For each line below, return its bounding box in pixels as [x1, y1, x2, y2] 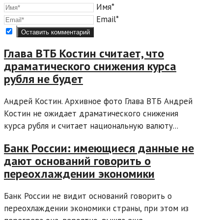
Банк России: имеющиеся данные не [4, 140, 194, 156]
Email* [96, 13, 119, 25]
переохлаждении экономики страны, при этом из [4, 203, 189, 214]
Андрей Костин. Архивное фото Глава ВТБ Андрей [4, 96, 192, 107]
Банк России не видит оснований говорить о [4, 191, 172, 202]
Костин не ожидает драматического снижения [4, 108, 178, 119]
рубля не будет [4, 71, 83, 87]
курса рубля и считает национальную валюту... [4, 120, 178, 132]
